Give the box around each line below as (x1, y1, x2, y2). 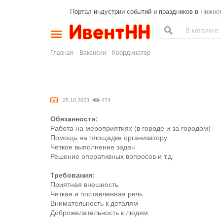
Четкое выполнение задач (50, 143, 135, 151)
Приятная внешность (50, 181, 118, 189)
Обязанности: (50, 115, 100, 123)
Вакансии (79, 49, 106, 56)
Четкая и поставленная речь (50, 190, 143, 198)
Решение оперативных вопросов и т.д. (50, 152, 174, 161)
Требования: (50, 171, 95, 180)
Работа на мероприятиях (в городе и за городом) (50, 124, 211, 133)
